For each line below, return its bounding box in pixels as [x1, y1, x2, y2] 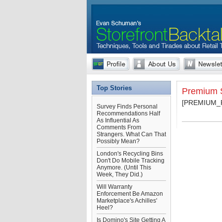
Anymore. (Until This [97, 164, 151, 171]
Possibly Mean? [97, 138, 140, 145]
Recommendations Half [97, 110, 160, 117]
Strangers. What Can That [97, 131, 166, 138]
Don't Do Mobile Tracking [97, 157, 165, 164]
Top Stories [97, 84, 132, 92]
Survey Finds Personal [97, 103, 158, 110]
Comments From [97, 124, 141, 131]
